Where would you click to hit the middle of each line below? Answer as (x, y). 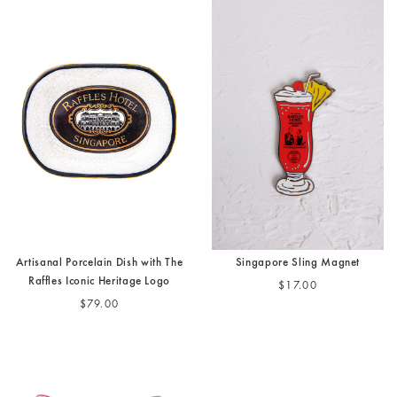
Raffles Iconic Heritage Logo (99, 283)
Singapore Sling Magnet (298, 264)
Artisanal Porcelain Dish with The (99, 264)
